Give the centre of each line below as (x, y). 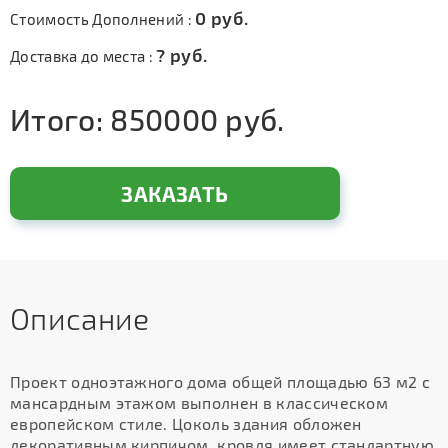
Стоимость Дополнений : (103, 19)
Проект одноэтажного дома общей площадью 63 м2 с (220, 381)
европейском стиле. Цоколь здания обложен (186, 423)
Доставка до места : (83, 56)
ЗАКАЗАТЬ (175, 193)
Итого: (60, 119)
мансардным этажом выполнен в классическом (199, 402)
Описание (80, 318)
